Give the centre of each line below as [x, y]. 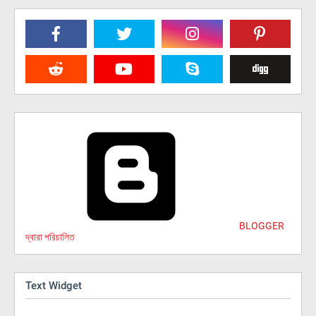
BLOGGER [261, 226]
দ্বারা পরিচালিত [50, 237]
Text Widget [54, 286]
